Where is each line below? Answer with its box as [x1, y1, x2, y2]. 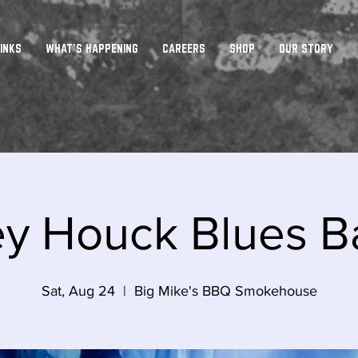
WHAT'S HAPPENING [45, 42, 138, 55]
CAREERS [161, 42, 205, 55]
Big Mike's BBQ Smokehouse [133, 282, 317, 299]
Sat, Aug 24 [41, 282, 115, 299]
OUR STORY [278, 42, 333, 55]
